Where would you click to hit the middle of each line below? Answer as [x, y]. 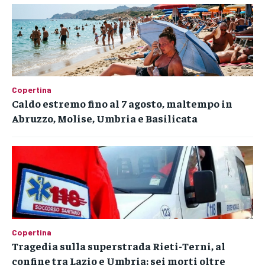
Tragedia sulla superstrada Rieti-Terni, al [119, 245]
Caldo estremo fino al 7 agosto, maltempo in [122, 104]
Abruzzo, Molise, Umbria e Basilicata [105, 118]
